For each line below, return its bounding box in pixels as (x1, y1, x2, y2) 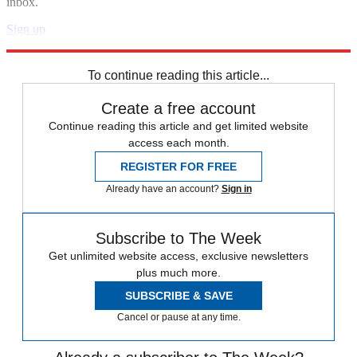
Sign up (6, 22, 45, 36)
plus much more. (136, 265, 221, 279)
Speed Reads (6, 50, 74, 65)
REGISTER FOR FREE (120, 159, 237, 173)
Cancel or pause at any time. (116, 311, 241, 323)
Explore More (6, 36, 76, 50)
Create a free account (101, 99, 256, 117)
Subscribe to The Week (96, 229, 261, 247)
